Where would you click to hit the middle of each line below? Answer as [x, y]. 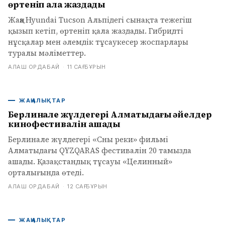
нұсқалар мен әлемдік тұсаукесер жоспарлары [98, 42]
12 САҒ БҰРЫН [87, 186]
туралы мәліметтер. [47, 53]
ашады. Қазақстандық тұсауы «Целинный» [90, 161]
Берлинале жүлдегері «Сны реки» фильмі [88, 139]
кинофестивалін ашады [64, 124]
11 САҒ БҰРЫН [87, 67]
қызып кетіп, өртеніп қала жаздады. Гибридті [96, 31]
